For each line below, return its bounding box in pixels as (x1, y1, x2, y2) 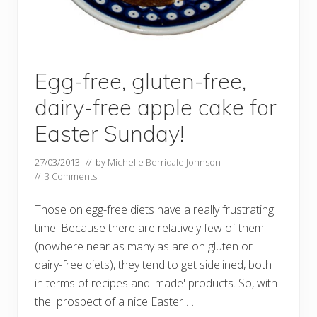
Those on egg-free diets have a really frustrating (35, 201, 274, 217)
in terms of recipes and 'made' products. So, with (35, 275, 277, 291)
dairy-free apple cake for (35, 93, 277, 121)
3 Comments (45, 169, 97, 183)
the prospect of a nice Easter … (35, 293, 194, 309)
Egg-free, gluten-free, (35, 67, 246, 95)
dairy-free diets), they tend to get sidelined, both (35, 256, 272, 272)
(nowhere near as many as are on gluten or (35, 238, 253, 254)
